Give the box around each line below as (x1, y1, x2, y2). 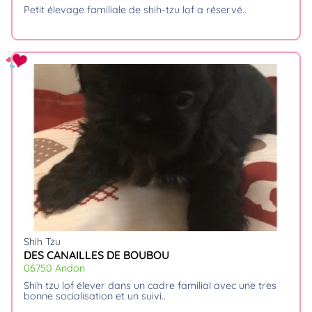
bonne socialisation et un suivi (24, 289, 162, 302)
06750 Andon (24, 262, 85, 275)
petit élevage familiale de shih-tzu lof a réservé (30, 3, 242, 16)
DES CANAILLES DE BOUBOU (24, 248, 169, 263)
